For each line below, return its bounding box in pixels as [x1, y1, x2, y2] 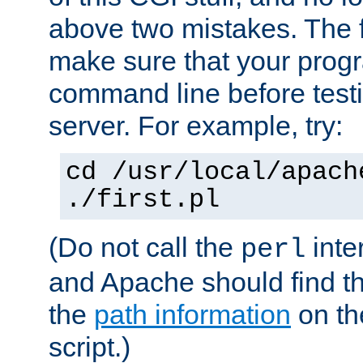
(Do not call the [49, 231, 241, 263]
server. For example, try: [49, 109, 343, 141]
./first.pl [66, 185, 220, 215]
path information [94, 298, 291, 330]
